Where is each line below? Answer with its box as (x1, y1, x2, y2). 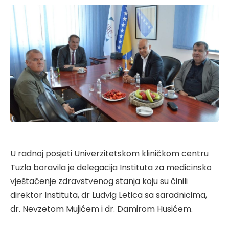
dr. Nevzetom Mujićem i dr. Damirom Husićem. (10, 202, 193, 215)
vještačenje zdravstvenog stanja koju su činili (10, 175, 188, 187)
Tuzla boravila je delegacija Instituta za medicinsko (10, 161, 212, 173)
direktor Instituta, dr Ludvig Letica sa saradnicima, (10, 189, 207, 201)
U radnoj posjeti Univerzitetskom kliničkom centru (10, 147, 209, 159)
